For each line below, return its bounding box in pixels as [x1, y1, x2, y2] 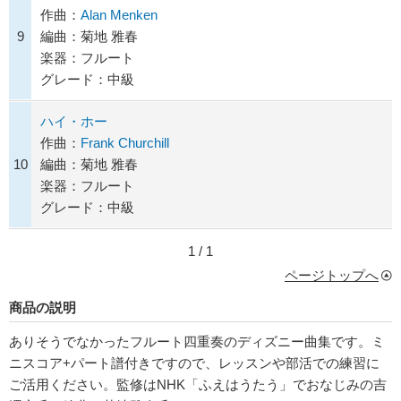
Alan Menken [81, 7, 158, 23]
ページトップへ [285, 268, 379, 284]
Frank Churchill [81, 135, 169, 151]
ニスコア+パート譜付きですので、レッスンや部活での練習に [9, 355, 380, 371]
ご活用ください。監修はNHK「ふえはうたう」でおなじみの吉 [9, 377, 387, 393]
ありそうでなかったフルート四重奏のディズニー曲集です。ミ [9, 334, 385, 350]
